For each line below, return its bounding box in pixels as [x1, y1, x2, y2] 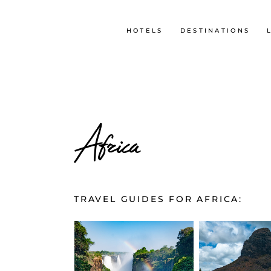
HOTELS [126, 26, 163, 34]
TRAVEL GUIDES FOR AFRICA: [74, 194, 243, 204]
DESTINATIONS [180, 26, 250, 34]
